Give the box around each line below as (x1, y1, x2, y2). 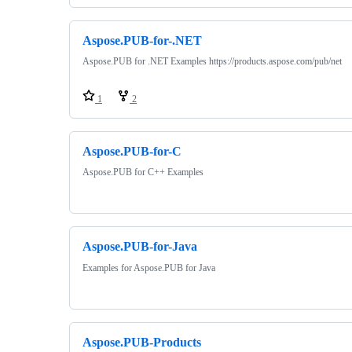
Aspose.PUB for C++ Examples (82, 167, 203, 178)
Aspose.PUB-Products (82, 335, 201, 349)
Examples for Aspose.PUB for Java (82, 262, 215, 273)
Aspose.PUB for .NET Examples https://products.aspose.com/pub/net (82, 55, 342, 67)
